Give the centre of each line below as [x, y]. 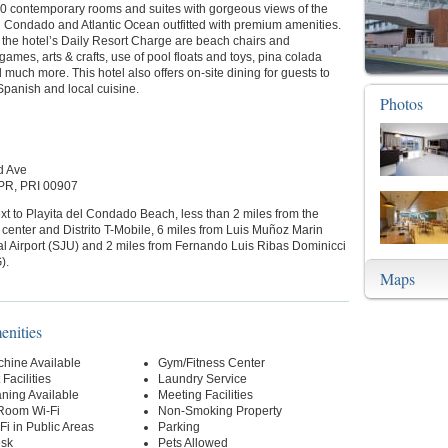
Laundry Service [202, 379]
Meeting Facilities [205, 395]
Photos [401, 103]
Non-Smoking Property [219, 411]
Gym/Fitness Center [211, 363]
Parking [178, 427]
